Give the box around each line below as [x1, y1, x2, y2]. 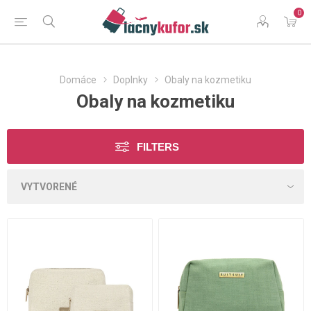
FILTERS [137, 141, 179, 153]
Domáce [60, 74, 96, 85]
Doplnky [113, 74, 148, 85]
